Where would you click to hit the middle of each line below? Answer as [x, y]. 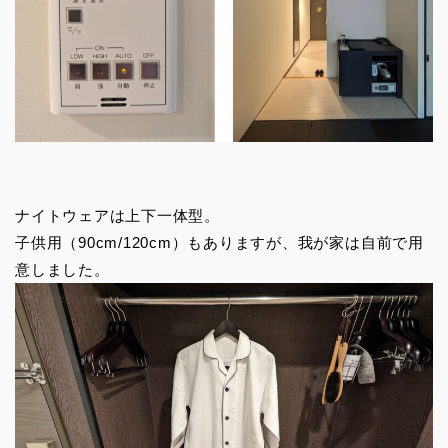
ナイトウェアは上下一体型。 [117, 216]
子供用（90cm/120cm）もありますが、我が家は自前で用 [219, 243]
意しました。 [62, 270]
